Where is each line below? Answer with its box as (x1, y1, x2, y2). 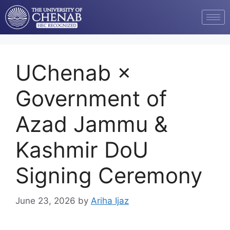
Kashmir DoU (15, 137, 148, 163)
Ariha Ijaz (91, 195, 129, 206)
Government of (15, 85, 167, 112)
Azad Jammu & (15, 111, 168, 138)
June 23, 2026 (15, 195, 75, 206)
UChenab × (15, 60, 131, 86)
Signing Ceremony (15, 162, 202, 189)
